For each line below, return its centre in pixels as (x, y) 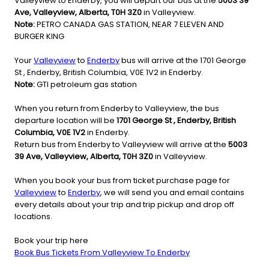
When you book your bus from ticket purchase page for (122, 181)
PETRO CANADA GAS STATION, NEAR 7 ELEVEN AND (129, 25)
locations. (33, 217)
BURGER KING (39, 37)
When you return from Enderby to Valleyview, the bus (117, 109)
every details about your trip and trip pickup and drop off (124, 205)
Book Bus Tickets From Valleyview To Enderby (102, 253)
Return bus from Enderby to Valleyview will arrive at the (121, 145)
